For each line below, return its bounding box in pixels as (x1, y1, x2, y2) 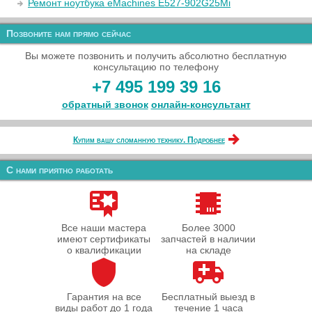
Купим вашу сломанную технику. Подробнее (72, 135, 225, 145)
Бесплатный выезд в (162, 291, 255, 302)
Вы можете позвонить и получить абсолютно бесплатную (25, 50, 287, 61)
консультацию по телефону (93, 61, 219, 72)
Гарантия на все (66, 291, 141, 302)
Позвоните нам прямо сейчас (6, 28, 131, 39)
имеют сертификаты (57, 233, 150, 244)
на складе (185, 244, 231, 256)
